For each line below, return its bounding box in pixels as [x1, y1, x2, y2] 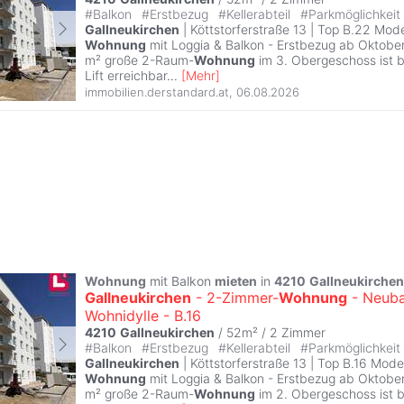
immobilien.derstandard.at [85, 85, 229, 100]
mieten [215, 272, 257, 289]
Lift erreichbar [85, 67, 167, 83]
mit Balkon [146, 272, 215, 289]
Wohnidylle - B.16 [85, 306, 201, 325]
